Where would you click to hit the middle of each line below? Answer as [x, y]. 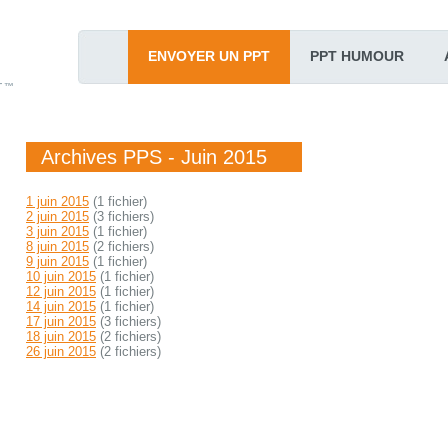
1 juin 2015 [57, 201]
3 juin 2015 [57, 231]
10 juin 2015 [61, 276]
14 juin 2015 [61, 306]
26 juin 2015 [61, 351]
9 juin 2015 [57, 261]
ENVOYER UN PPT [209, 56]
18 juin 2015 [61, 336]
